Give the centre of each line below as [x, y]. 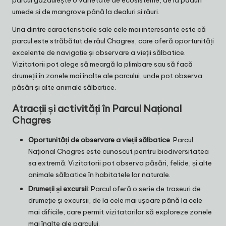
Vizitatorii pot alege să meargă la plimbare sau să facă [102, 64]
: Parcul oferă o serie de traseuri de [144, 189]
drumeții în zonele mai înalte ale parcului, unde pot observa [107, 75]
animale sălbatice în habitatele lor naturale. [99, 174]
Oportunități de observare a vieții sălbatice [99, 139]
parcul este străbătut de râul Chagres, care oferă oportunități [113, 41]
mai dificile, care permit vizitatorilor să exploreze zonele [120, 212]
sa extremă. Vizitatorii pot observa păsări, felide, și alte [120, 163]
